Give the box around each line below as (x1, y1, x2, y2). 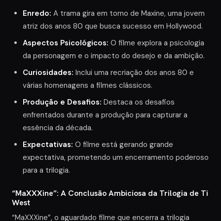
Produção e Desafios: (23, 97, 102, 107)
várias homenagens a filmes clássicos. (23, 80, 152, 90)
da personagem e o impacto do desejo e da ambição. (23, 50, 205, 61)
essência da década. (23, 122, 93, 133)
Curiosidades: (23, 67, 74, 77)
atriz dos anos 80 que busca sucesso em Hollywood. (23, 21, 203, 31)
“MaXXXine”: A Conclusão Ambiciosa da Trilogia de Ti (12, 187, 208, 198)
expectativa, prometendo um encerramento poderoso (23, 152, 209, 162)
